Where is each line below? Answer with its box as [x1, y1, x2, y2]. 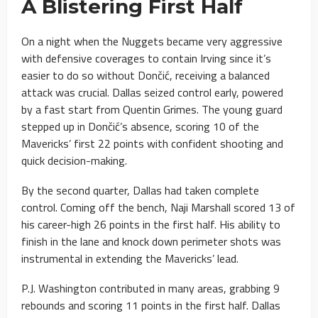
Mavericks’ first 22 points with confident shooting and [21, 134, 283, 152]
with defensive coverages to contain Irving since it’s [21, 49, 271, 67]
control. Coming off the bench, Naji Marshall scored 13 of [21, 198, 295, 216]
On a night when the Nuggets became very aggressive [21, 32, 283, 50]
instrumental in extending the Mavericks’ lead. [21, 249, 238, 267]
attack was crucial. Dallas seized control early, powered [21, 83, 283, 101]
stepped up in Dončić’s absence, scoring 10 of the [21, 117, 259, 135]
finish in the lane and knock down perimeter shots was [21, 232, 281, 250]
